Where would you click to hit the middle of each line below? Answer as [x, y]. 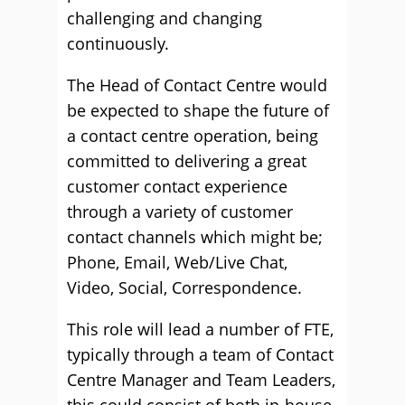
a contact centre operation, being [193, 136]
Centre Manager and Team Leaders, [201, 380]
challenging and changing [165, 18]
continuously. [118, 43]
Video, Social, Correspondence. [184, 287]
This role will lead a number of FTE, [200, 329]
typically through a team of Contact [200, 354]
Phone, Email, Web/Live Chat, [177, 262]
